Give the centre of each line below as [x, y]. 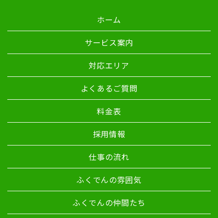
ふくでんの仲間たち [109, 202]
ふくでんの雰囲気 [109, 179]
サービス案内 [109, 42]
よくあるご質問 [109, 88]
